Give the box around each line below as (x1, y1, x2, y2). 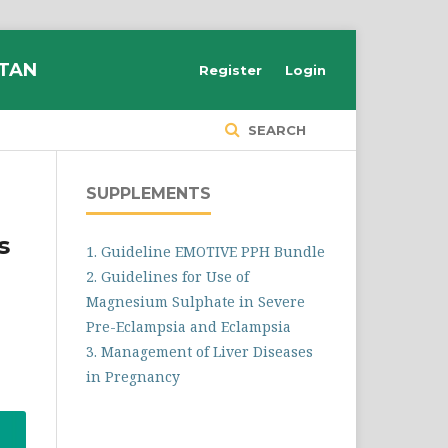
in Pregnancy (86, 367, 180, 386)
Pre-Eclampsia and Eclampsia (86, 317, 291, 336)
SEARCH (244, 122, 306, 138)
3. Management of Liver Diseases (86, 342, 313, 361)
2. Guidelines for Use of (86, 267, 249, 286)
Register (199, 62, 262, 78)
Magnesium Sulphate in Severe (86, 292, 305, 311)
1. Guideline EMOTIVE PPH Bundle (86, 242, 325, 261)
